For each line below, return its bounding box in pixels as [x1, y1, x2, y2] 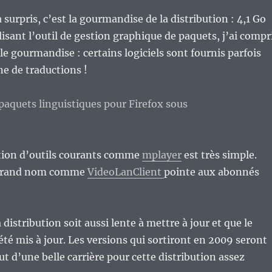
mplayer [141, 149, 182, 161]
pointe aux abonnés [163, 166, 259, 178]
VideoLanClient [87, 166, 164, 178]
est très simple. [181, 149, 257, 161]
